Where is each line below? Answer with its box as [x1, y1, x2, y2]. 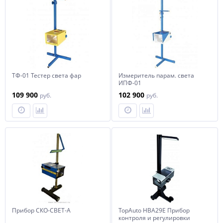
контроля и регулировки [118, 214, 190, 222]
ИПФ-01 [118, 79, 141, 87]
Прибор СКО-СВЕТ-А [12, 206, 71, 215]
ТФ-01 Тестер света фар [12, 71, 81, 80]
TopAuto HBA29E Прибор [118, 206, 190, 215]
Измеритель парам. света [118, 71, 194, 80]
